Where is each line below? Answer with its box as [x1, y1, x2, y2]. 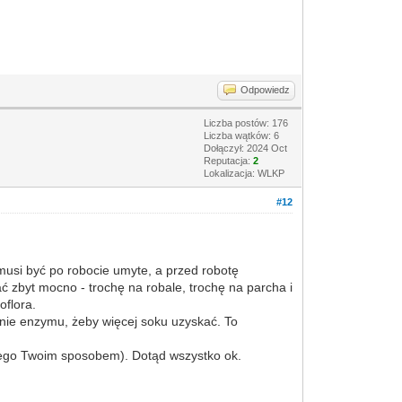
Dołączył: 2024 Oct [204, 143, 288, 153]
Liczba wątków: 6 [204, 130, 280, 141]
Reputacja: [204, 155, 254, 166]
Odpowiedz [240, 84, 291, 95]
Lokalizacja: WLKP [204, 168, 285, 179]
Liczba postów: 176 [204, 118, 289, 128]
